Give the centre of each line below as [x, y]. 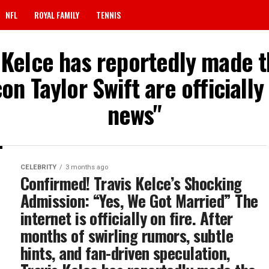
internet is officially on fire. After [127, 218]
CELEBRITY [38, 167]
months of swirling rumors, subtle [127, 235]
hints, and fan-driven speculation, [125, 253]
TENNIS [108, 15]
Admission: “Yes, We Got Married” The [139, 201]
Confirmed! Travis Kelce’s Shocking [131, 183]
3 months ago [87, 167]
